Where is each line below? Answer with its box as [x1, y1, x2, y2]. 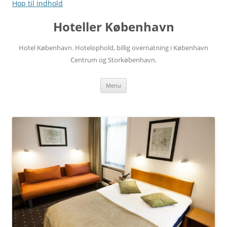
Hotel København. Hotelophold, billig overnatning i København [19, 43, 208, 52]
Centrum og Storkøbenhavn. [70, 55, 157, 64]
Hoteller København [53, 18, 174, 35]
